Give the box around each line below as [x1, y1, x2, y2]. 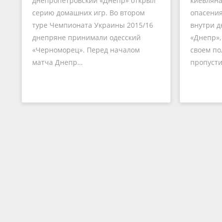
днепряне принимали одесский [32, 32, 141, 42]
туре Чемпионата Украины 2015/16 [32, 20, 153, 30]
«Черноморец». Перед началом [32, 45, 140, 55]
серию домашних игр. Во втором [32, 7, 145, 17]
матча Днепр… [32, 57, 83, 67]
